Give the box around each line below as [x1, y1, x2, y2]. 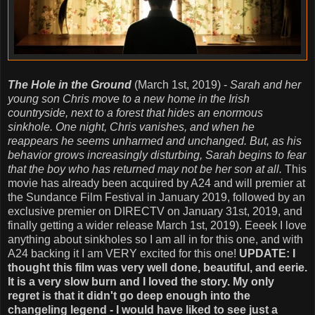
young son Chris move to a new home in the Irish [8, 93, 250, 105]
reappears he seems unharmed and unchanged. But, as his [8, 135, 302, 148]
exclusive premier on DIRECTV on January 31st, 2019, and [8, 205, 302, 218]
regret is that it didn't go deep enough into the [8, 290, 250, 302]
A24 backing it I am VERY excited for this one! [8, 247, 239, 260]
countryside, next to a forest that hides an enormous [8, 107, 263, 120]
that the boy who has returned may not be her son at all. [8, 163, 282, 176]
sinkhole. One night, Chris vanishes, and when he [8, 121, 255, 134]
